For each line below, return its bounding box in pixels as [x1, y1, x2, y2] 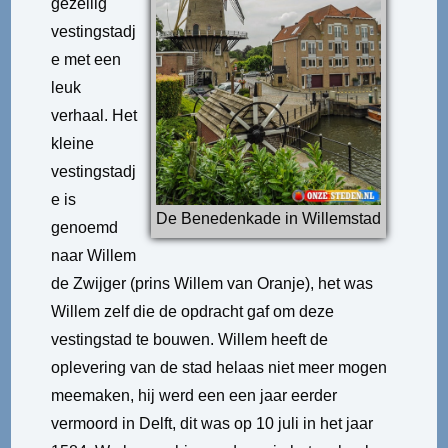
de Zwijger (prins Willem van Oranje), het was [51, 275, 374, 292]
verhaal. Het [51, 107, 138, 124]
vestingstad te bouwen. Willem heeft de [51, 331, 329, 348]
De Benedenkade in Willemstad [155, 209, 381, 227]
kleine [51, 135, 95, 152]
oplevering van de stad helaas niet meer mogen [51, 359, 388, 376]
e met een [51, 51, 122, 68]
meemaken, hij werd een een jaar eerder [51, 387, 338, 404]
